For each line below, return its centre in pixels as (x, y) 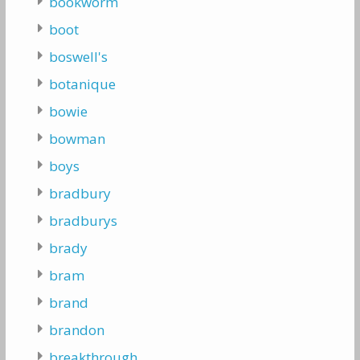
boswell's (78, 57)
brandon (76, 330)
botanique (82, 84)
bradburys (83, 221)
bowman (77, 139)
